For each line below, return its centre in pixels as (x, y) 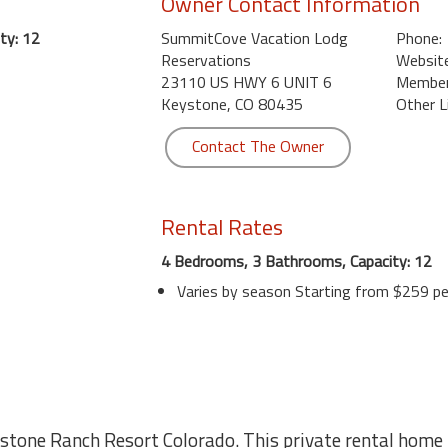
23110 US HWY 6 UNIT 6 (246, 82)
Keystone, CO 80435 (231, 104)
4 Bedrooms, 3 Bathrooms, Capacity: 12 (296, 261)
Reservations (205, 60)
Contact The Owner (257, 146)
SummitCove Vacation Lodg (254, 38)
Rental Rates (221, 227)
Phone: (418, 38)
